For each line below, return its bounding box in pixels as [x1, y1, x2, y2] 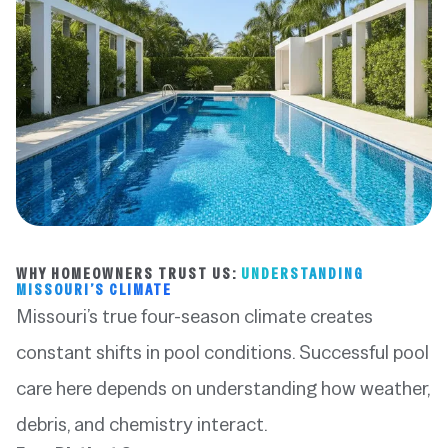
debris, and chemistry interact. [16, 411, 268, 438]
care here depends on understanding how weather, [16, 375, 430, 402]
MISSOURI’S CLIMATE [16, 279, 172, 301]
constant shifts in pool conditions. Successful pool [16, 339, 429, 366]
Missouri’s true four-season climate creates [16, 303, 373, 330]
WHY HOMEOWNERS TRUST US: [16, 263, 241, 285]
